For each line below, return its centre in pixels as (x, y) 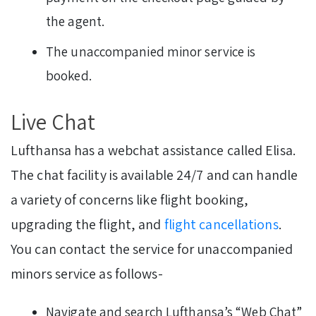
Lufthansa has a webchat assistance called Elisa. (153, 151)
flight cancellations (221, 225)
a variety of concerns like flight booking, (130, 200)
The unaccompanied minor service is (151, 52)
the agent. (77, 22)
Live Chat (55, 122)
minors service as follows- (88, 274)
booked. (70, 76)
